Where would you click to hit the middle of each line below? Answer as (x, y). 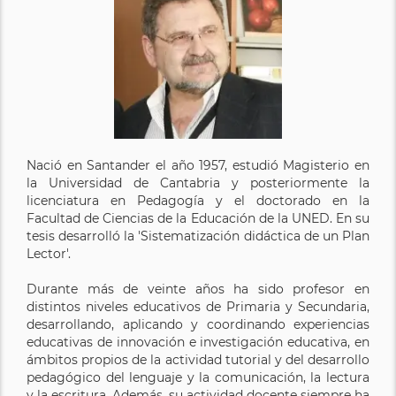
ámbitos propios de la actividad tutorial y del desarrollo (198, 359)
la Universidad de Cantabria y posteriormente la (198, 183)
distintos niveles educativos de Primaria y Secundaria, (198, 306)
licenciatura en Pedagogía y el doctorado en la (198, 200)
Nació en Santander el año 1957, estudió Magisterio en (198, 165)
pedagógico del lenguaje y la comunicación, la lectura (198, 377)
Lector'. (49, 253)
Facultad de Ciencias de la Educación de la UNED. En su (198, 218)
